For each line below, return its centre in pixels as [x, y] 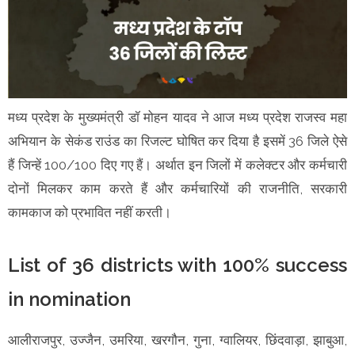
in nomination [72, 299]
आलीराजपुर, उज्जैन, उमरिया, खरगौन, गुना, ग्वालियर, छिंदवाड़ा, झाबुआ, [177, 340]
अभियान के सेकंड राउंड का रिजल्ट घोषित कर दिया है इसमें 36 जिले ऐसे [177, 141]
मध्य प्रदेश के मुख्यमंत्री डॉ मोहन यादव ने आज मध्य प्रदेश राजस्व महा [177, 117]
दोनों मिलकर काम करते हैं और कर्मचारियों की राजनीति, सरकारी [177, 188]
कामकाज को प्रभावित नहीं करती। [90, 212]
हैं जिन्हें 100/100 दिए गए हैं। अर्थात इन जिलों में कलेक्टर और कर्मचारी [177, 164]
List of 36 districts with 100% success [177, 265]
